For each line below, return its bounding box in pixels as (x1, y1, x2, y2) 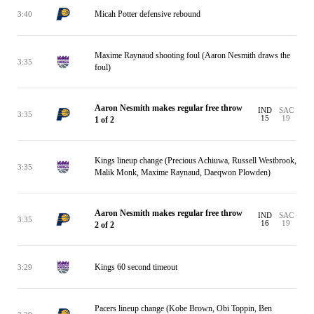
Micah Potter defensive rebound (95, 8, 200, 19)
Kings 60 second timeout (95, 261, 177, 272)
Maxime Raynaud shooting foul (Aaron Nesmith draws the (95, 50, 290, 60)
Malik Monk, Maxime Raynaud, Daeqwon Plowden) (95, 168, 271, 177)
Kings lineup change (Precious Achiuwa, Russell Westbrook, (95, 156, 296, 165)
